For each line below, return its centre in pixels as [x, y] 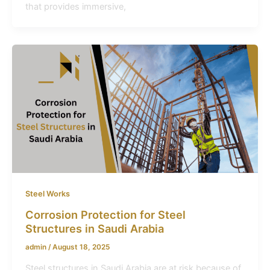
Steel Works [47, 194]
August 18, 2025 [81, 247]
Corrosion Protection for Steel [105, 214]
